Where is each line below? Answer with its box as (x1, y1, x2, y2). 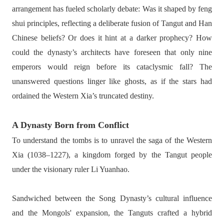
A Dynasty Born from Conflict (11, 120, 129, 130)
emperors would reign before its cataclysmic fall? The (11, 62, 212, 71)
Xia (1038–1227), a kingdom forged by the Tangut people (11, 150, 212, 159)
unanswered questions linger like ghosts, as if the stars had (11, 77, 212, 85)
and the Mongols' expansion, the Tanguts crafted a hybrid (11, 208, 212, 217)
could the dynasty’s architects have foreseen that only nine (11, 48, 212, 56)
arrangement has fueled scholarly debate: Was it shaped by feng (11, 4, 212, 13)
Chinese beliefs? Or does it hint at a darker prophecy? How (11, 33, 212, 42)
